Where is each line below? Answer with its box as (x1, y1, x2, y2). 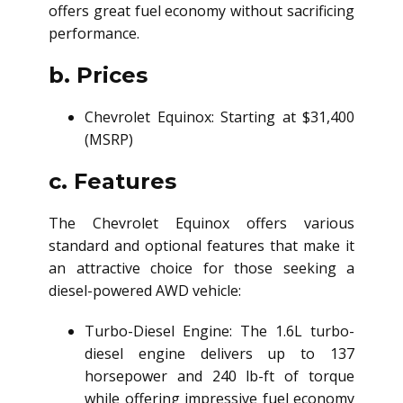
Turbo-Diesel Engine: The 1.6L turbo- (85, 321, 354, 342)
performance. (49, 23, 139, 44)
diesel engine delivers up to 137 (85, 344, 354, 364)
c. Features (49, 168, 176, 195)
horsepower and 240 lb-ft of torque (85, 366, 354, 387)
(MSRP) (85, 130, 133, 150)
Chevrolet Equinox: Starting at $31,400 (85, 107, 354, 128)
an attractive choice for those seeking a (49, 258, 354, 279)
